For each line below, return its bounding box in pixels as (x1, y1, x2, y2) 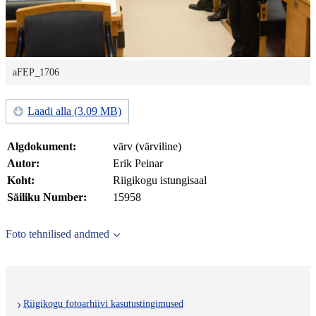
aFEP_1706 (13, 67, 59, 78)
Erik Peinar (113, 157, 163, 170)
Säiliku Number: (7, 191, 87, 204)
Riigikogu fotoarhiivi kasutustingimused (23, 298, 183, 310)
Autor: (7, 157, 39, 170)
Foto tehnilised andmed (6, 228, 109, 241)
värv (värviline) (113, 140, 181, 153)
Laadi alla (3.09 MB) (28, 105, 121, 118)
